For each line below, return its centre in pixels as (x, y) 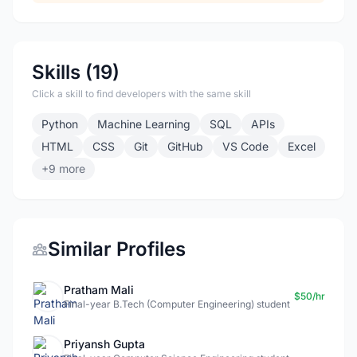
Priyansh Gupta (104, 344)
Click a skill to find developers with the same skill (141, 94)
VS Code (245, 146)
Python (60, 124)
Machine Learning (144, 124)
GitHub (185, 146)
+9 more (63, 169)
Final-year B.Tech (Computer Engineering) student (177, 304)
